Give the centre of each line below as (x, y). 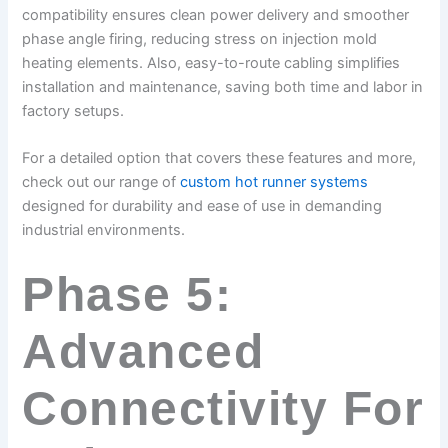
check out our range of (101, 182)
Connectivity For (223, 408)
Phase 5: (127, 294)
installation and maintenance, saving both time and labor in (223, 87)
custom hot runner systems (274, 182)
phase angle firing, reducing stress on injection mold (200, 39)
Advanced (143, 351)
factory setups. (73, 111)
